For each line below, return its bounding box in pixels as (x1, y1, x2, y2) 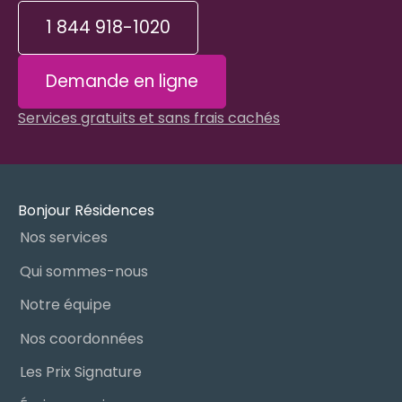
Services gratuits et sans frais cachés (18, 108, 280, 128)
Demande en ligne (46, 69, 198, 93)
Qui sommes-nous (19, 260, 148, 282)
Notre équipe (19, 294, 111, 316)
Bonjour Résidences (18, 200, 154, 221)
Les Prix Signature (19, 361, 142, 382)
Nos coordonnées (19, 328, 144, 349)
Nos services (19, 227, 108, 249)
